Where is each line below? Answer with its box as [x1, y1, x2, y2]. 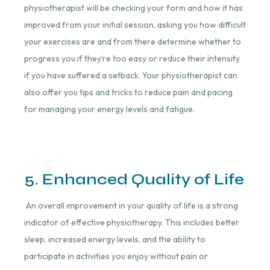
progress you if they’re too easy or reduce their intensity [24, 52, 240, 64]
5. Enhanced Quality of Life [24, 170, 244, 189]
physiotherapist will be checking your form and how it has [24, 2, 243, 13]
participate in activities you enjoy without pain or [24, 251, 208, 262]
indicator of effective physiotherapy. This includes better [24, 217, 239, 228]
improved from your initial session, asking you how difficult [24, 19, 246, 30]
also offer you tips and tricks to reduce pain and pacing [24, 86, 233, 98]
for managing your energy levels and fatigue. [24, 103, 195, 115]
